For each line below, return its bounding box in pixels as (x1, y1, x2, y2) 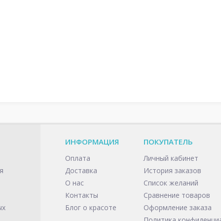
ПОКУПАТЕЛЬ (144, 137, 193, 147)
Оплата (65, 153, 90, 163)
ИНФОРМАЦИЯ (65, 137, 119, 147)
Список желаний (144, 178, 198, 187)
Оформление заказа (144, 203, 212, 212)
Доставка (65, 166, 97, 175)
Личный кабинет (144, 153, 198, 163)
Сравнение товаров (144, 190, 210, 200)
